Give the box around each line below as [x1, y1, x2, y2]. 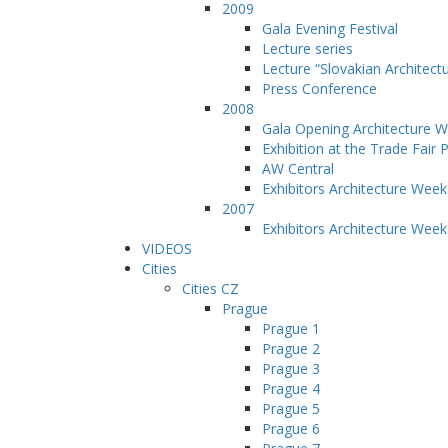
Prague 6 [262, 419, 320, 438]
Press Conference [262, 79, 377, 98]
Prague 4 [262, 379, 320, 398]
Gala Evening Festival [262, 19, 398, 38]
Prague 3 [262, 359, 320, 378]
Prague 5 [262, 399, 320, 418]
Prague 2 [262, 339, 320, 358]
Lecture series [262, 39, 353, 58]
